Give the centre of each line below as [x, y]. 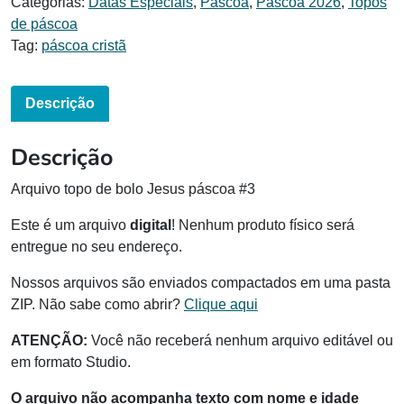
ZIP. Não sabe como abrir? [97, 305]
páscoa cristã [84, 45]
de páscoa [44, 23]
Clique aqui [221, 305]
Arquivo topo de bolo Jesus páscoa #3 [133, 189]
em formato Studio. [71, 363]
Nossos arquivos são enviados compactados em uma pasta [201, 283]
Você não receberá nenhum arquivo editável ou [240, 341]
